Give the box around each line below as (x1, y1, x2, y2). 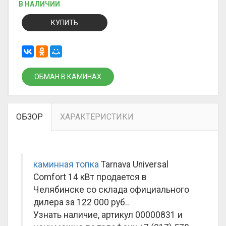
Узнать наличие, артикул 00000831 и (33, 210, 183, 220)
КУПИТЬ (51, 19, 78, 27)
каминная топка (33, 159, 99, 169)
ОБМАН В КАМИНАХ (34, 73, 101, 81)
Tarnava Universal (99, 159, 168, 169)
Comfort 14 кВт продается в (33, 172, 146, 182)
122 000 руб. (77, 197, 127, 207)
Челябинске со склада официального (33, 185, 189, 195)
